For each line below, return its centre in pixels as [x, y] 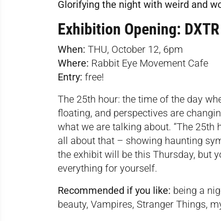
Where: [73, 63]
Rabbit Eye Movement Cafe [150, 63]
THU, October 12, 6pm [134, 50]
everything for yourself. [108, 168]
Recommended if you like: [114, 191]
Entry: [70, 77]
